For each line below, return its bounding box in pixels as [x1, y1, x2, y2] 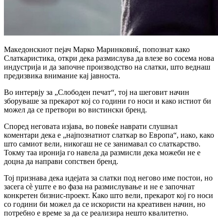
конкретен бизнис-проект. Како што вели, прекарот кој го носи [4, 191, 213, 200]
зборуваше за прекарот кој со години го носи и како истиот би [4, 96, 211, 105]
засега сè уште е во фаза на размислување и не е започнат [4, 182, 195, 191]
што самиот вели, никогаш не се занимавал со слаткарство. [4, 139, 200, 148]
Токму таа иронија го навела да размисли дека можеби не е [4, 148, 200, 157]
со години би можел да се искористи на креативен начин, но [4, 200, 205, 208]
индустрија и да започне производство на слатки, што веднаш [4, 62, 210, 71]
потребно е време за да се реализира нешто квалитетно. [4, 208, 188, 217]
